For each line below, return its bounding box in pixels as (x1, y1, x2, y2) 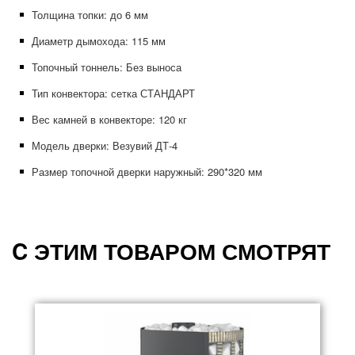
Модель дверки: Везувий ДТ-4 (32, 138, 177, 153)
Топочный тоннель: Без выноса (32, 59, 181, 74)
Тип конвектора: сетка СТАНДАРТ (32, 86, 195, 101)
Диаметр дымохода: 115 (32, 33, 148, 48)
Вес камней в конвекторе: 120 (32, 112, 175, 127)
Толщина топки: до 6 (32, 7, 131, 22)
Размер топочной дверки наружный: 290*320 (32, 164, 245, 179)
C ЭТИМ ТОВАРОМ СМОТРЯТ (12, 235, 330, 267)
